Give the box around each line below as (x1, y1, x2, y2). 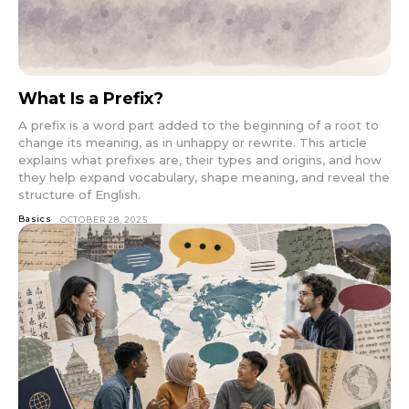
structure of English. (18, 187, 141, 203)
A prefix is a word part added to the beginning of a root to (18, 118, 379, 133)
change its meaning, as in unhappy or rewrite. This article (18, 135, 367, 151)
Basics (18, 214, 52, 225)
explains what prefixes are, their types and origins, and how (18, 152, 382, 168)
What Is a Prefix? (18, 89, 163, 110)
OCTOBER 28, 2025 (59, 215, 148, 225)
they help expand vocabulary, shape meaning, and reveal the (18, 170, 390, 185)
